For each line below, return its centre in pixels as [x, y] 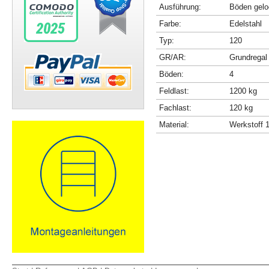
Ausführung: [180, 7]
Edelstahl [246, 23]
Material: [174, 124]
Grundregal [248, 57]
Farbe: [170, 23]
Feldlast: [174, 91]
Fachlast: [175, 107]
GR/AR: [173, 57]
